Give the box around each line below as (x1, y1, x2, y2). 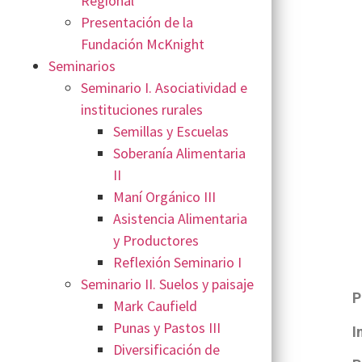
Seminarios (48, 57, 116, 76)
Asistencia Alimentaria (113, 209, 247, 229)
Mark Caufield (113, 297, 197, 316)
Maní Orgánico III (113, 187, 216, 207)
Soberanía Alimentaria (113, 144, 246, 163)
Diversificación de (113, 340, 220, 360)
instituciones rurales (81, 100, 203, 120)
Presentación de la (81, 13, 193, 32)
